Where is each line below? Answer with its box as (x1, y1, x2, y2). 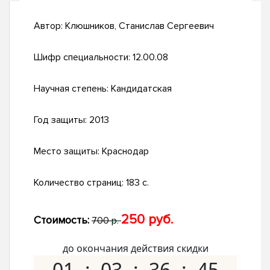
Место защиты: (34, 145, 102, 158)
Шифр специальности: (34, 51, 133, 64)
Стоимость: (34, 213, 89, 227)
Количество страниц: (34, 177, 126, 189)
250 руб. (121, 212, 173, 228)
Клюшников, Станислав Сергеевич (65, 20, 214, 33)
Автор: (34, 20, 65, 33)
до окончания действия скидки (62, 242, 209, 256)
